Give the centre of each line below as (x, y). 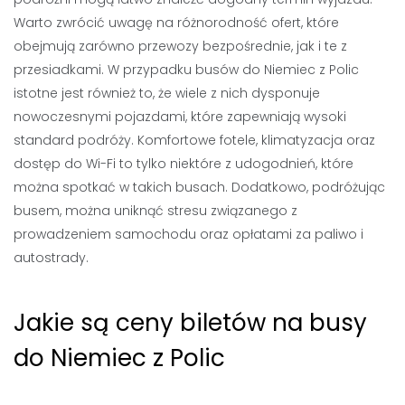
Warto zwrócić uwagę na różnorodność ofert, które (176, 23)
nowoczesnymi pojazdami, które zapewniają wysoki (180, 117)
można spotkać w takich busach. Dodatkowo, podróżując (199, 187)
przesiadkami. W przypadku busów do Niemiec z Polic (186, 70)
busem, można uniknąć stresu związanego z (155, 211)
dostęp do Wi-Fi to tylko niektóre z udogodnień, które (184, 164)
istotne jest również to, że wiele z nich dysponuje (167, 93)
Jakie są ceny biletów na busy (190, 323)
